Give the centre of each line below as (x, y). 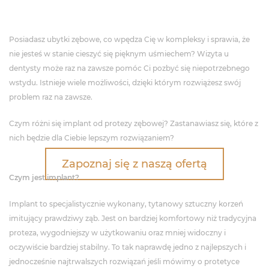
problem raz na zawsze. (51, 97)
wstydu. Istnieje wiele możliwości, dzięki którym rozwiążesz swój (125, 83)
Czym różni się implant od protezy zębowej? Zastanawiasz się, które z (134, 123)
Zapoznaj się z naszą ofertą (134, 164)
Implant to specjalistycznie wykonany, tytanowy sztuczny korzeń (126, 204)
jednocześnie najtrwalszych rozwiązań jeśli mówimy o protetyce (124, 261)
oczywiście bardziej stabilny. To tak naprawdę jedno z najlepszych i (128, 247)
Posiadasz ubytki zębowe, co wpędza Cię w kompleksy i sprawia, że (129, 39)
